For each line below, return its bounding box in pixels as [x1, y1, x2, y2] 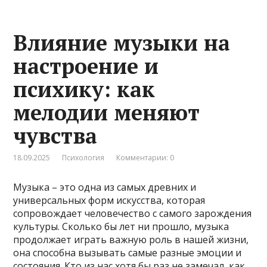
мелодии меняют [13, 98, 200, 126]
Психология [62, 152, 105, 163]
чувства [13, 121, 98, 150]
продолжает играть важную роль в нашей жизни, [13, 232, 249, 246]
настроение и [13, 51, 159, 80]
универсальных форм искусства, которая [13, 193, 206, 207]
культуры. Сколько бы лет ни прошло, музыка [13, 219, 229, 233]
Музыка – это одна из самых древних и [13, 180, 197, 194]
